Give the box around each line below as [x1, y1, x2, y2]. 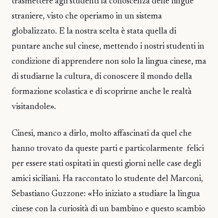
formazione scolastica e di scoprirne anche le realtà [12, 88, 192, 97]
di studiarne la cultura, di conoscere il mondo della [12, 73, 192, 82]
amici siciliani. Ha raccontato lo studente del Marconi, [12, 174, 203, 183]
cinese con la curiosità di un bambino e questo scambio [12, 204, 205, 214]
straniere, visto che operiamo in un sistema [12, 12, 162, 21]
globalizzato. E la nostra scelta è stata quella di [12, 27, 176, 36]
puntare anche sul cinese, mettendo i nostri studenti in [12, 42, 204, 52]
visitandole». [12, 103, 56, 112]
